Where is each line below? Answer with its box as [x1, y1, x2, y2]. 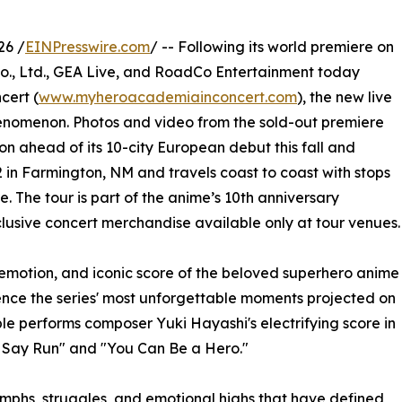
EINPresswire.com [25, 37, 150, 56]
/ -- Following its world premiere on [150, 37, 394, 56]
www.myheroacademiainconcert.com [39, 87, 297, 106]
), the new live [297, 87, 392, 106]
